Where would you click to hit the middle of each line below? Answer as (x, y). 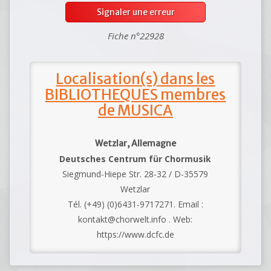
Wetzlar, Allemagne (135, 144)
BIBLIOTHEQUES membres (135, 95)
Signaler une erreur (135, 12)
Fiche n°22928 (135, 36)
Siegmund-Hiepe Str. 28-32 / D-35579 (135, 174)
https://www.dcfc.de (135, 235)
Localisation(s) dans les (135, 79)
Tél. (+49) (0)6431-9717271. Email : (135, 204)
